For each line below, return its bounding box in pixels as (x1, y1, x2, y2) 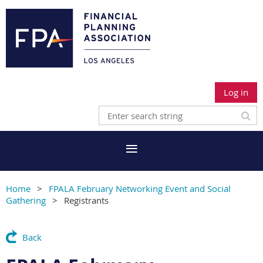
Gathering (6, 194, 46, 207)
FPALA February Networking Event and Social (49, 183, 231, 195)
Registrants (64, 194, 109, 207)
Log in (224, 86, 248, 99)
